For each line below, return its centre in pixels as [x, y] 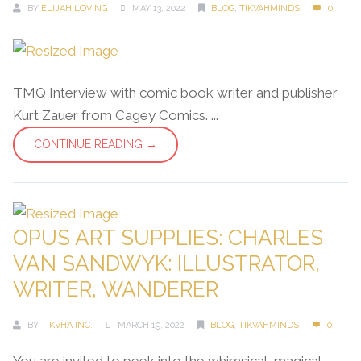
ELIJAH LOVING [74, 8]
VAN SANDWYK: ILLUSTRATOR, [166, 263]
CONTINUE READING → [95, 144]
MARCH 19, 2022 [151, 325]
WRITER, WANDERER [116, 289]
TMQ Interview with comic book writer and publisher [175, 93]
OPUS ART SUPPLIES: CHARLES [168, 238]
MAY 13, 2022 [159, 8]
